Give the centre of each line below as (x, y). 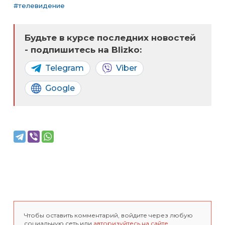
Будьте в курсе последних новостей (110, 38)
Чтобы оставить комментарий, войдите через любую (108, 215)
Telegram (65, 68)
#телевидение (39, 6)
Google (60, 88)
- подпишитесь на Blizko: (83, 50)
